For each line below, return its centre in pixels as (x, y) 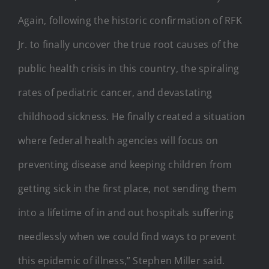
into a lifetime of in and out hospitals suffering (126, 212)
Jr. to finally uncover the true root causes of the (128, 44)
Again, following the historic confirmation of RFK (130, 20)
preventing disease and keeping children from (125, 164)
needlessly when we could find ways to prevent (127, 236)
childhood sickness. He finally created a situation (131, 116)
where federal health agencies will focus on (118, 140)
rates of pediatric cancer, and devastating (115, 92)
